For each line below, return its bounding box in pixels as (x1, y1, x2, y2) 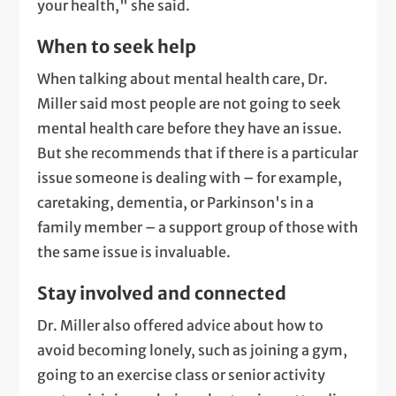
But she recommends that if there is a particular (37, 144, 359, 163)
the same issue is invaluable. (37, 243, 232, 262)
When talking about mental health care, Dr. (37, 70, 329, 88)
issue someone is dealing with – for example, (37, 169, 343, 187)
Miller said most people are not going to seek (37, 95, 341, 113)
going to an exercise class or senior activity (37, 366, 326, 385)
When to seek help (37, 35, 197, 58)
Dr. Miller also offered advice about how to (37, 316, 324, 335)
